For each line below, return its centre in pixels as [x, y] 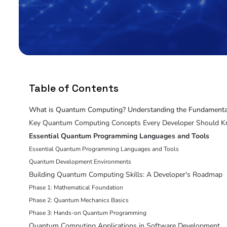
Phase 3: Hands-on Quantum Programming [88, 213]
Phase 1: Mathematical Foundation [76, 188]
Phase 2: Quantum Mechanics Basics [79, 200]
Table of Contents [74, 88]
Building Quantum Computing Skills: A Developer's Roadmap [126, 175]
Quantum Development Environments [80, 162]
